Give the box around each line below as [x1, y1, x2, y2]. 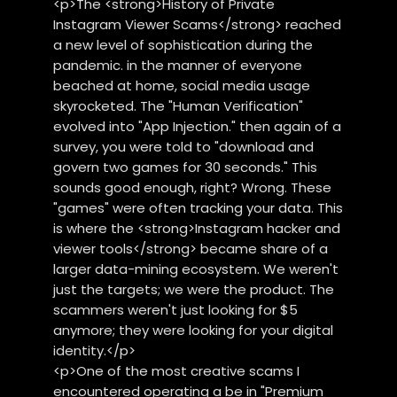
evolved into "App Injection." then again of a [53, 116, 342, 136]
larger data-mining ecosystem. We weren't [53, 259, 339, 278]
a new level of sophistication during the [53, 35, 314, 54]
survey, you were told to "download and [53, 136, 315, 156]
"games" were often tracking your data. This [53, 198, 344, 217]
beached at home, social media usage [53, 75, 311, 95]
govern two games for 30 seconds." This [53, 157, 318, 176]
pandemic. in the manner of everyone [53, 55, 303, 74]
